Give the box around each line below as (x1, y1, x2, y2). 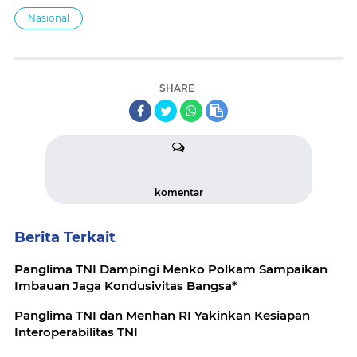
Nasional (28, 11, 69, 24)
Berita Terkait (14, 228, 116, 246)
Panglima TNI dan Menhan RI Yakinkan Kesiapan (14, 307, 178, 323)
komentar (154, 186, 203, 198)
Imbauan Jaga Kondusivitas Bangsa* (14, 277, 237, 293)
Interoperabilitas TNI (14, 324, 138, 339)
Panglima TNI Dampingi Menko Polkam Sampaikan (14, 261, 328, 277)
